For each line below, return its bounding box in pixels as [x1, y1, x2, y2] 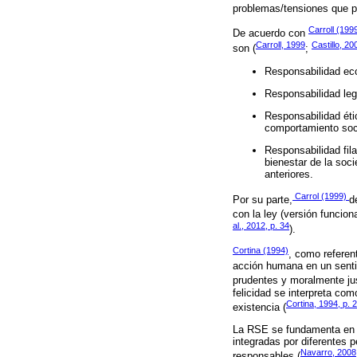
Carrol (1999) [292, 190, 349, 201]
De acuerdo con [233, 27, 308, 40]
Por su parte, [233, 194, 292, 206]
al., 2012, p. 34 [233, 220, 289, 230]
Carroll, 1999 [256, 39, 305, 49]
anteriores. [265, 168, 313, 181]
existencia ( [233, 301, 286, 314]
